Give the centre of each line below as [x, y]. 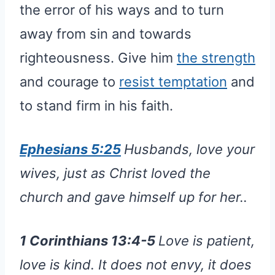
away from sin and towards [106, 33]
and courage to [69, 81]
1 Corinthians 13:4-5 [89, 240]
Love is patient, [207, 240]
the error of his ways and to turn [122, 10]
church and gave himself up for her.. [134, 197]
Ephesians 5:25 [70, 149]
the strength [216, 57]
